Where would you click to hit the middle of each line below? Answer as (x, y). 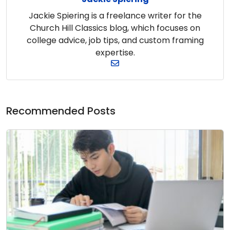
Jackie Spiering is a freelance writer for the (115, 15)
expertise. (115, 52)
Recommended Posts (61, 111)
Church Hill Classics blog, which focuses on (115, 28)
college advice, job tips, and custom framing (115, 40)
